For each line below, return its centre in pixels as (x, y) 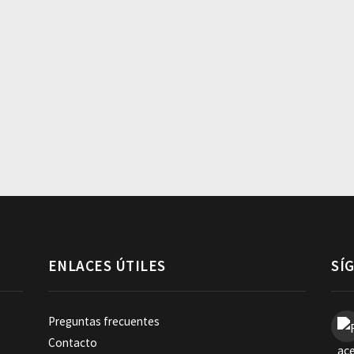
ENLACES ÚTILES (107, 266)
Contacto (72, 343)
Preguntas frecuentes (104, 322)
